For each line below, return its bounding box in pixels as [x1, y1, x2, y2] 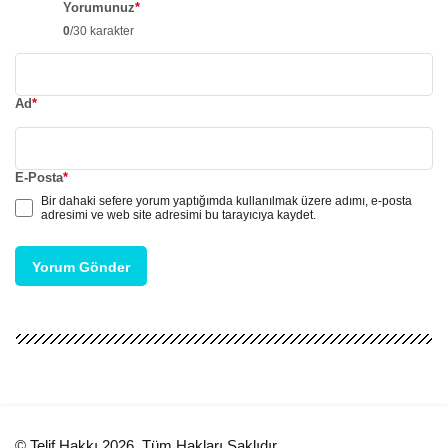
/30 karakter [70, 23, 134, 38]
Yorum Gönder [32, 258, 130, 275]
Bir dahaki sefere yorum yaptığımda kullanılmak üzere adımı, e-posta [41, 193, 412, 208]
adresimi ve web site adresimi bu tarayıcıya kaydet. [41, 207, 316, 222]
